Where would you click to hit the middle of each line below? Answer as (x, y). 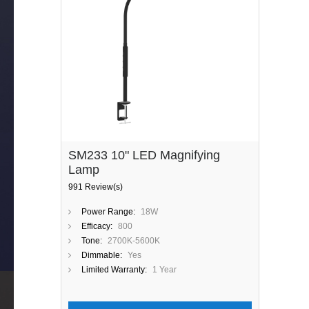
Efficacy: (97, 226)
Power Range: (108, 212)
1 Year (165, 270)
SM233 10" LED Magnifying (144, 155)
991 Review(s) (96, 187)
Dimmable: (102, 255)
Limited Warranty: (114, 270)
